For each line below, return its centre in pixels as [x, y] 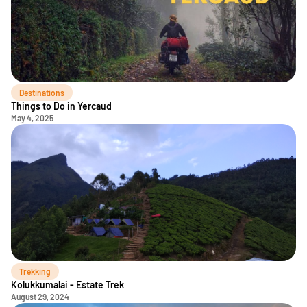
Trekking [35, 271]
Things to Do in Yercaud [61, 106]
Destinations [42, 93]
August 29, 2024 [40, 297]
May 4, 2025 [32, 118]
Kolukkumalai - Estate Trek [67, 285]
